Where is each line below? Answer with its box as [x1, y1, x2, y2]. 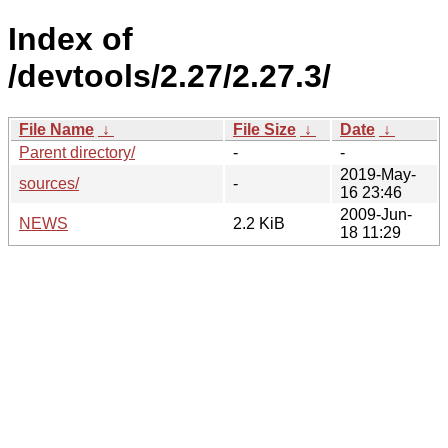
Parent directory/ [19, 143, 135, 161]
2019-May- [340, 165, 416, 183]
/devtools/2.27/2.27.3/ [8, 58, 331, 95]
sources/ [19, 174, 79, 192]
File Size [233, 120, 296, 138]
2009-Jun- [340, 205, 412, 223]
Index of [8, 21, 133, 58]
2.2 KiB [233, 214, 285, 232]
